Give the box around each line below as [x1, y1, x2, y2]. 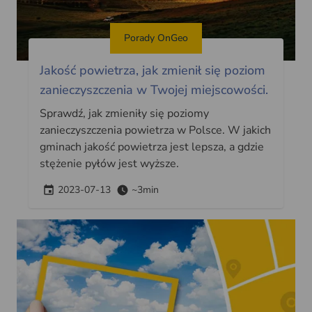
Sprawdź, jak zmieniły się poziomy [39, 105, 209, 121]
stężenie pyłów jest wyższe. [39, 155, 179, 171]
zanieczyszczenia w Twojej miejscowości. [39, 81, 268, 98]
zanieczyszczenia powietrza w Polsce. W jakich [39, 122, 271, 138]
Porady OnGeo [124, 31, 188, 45]
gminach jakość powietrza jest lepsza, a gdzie [39, 139, 264, 155]
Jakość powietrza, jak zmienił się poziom [39, 61, 265, 79]
